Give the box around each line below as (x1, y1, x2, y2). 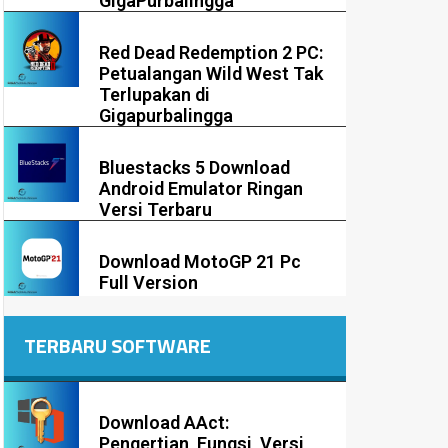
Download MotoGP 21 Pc (99, 251, 302, 273)
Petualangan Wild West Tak (99, 63, 324, 85)
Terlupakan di (99, 84, 211, 106)
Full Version (99, 272, 199, 294)
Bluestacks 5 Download (99, 157, 291, 179)
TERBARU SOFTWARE (24, 330, 211, 362)
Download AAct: (99, 412, 230, 434)
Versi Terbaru (99, 199, 213, 221)
